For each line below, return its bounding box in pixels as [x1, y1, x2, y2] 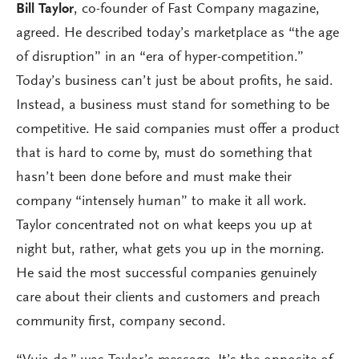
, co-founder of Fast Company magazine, [74, 2, 320, 18]
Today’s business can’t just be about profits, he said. [16, 75, 333, 90]
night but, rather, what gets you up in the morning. [16, 243, 325, 258]
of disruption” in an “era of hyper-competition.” [16, 50, 304, 66]
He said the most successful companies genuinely [16, 267, 317, 282]
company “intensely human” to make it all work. [16, 195, 307, 210]
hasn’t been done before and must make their [16, 171, 292, 186]
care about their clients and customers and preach [16, 291, 321, 306]
